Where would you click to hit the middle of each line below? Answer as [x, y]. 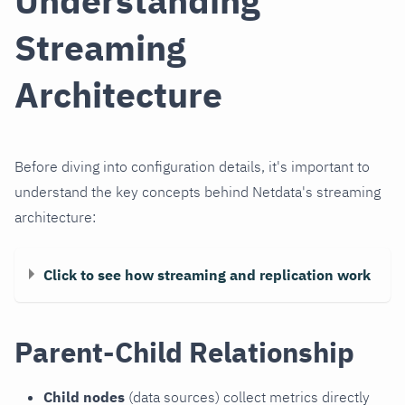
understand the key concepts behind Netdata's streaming [198, 191]
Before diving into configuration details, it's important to [192, 166]
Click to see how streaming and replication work [207, 274]
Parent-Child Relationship [184, 352]
